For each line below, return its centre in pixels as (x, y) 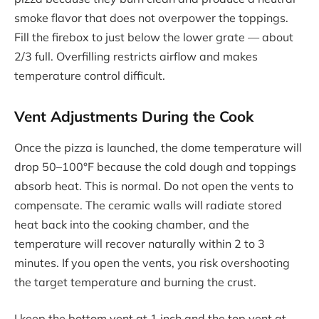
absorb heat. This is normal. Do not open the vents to (154, 185)
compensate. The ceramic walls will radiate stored (148, 205)
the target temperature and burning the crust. (135, 282)
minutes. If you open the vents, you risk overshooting (152, 262)
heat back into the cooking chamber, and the (132, 224)
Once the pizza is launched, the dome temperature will (158, 147)
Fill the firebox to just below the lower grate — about (154, 37)
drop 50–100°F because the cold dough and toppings (155, 166)
